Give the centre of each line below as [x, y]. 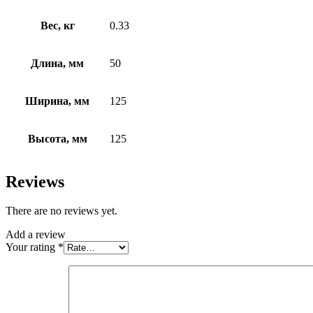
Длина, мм [57, 63]
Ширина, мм [57, 101]
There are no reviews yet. [61, 211]
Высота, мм [57, 138]
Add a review [36, 235]
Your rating [32, 247]
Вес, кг [57, 25]
